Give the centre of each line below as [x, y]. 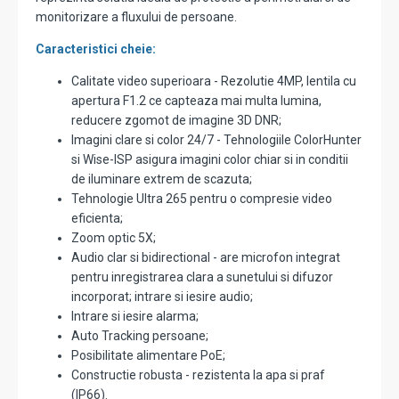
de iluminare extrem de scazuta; [162, 179]
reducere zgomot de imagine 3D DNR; [176, 121]
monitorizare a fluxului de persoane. [136, 17]
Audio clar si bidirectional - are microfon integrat [206, 258]
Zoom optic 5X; [114, 238]
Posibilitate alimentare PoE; [148, 356]
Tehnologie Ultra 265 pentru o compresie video [202, 199]
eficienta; [97, 219]
